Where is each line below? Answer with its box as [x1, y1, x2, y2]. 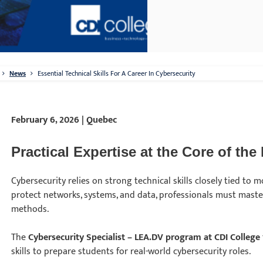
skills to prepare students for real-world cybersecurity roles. [11, 244, 251, 259]
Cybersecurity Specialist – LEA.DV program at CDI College [28, 230, 261, 245]
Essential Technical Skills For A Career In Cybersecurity [38, 68, 195, 79]
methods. [11, 201, 49, 217]
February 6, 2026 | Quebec [11, 112, 117, 128]
